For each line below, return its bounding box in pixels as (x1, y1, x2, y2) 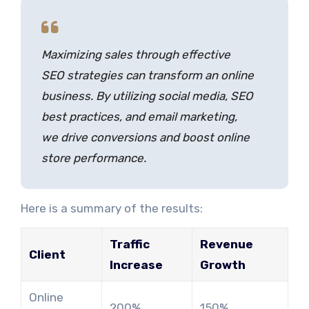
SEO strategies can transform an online (41, 68, 254, 82)
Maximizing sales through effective (41, 47, 230, 61)
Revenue (199, 237, 253, 251)
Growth (199, 257, 246, 272)
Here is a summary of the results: (20, 201, 203, 215)
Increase (109, 257, 163, 272)
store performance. (41, 150, 146, 165)
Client (28, 247, 66, 261)
